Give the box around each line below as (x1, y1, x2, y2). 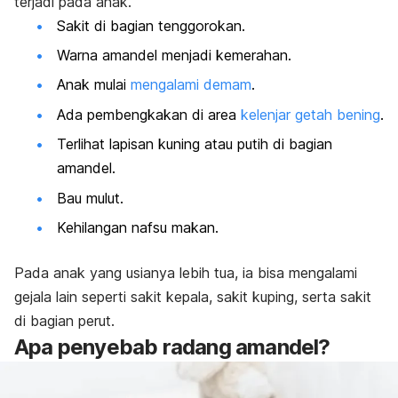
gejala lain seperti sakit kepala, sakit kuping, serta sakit (14, 287, 371, 306)
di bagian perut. (14, 311, 115, 330)
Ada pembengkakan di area (57, 105, 241, 123)
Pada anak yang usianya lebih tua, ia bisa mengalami (14, 263, 357, 282)
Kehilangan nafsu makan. (57, 218, 219, 236)
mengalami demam (131, 76, 251, 94)
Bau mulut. (57, 188, 123, 207)
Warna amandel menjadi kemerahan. (57, 46, 291, 65)
